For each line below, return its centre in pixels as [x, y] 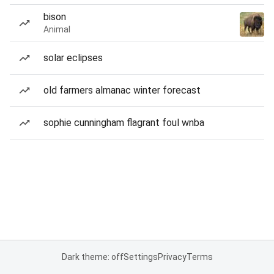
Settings [140, 257]
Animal [57, 29]
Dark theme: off [92, 257]
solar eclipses [73, 58]
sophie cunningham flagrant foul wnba [124, 123]
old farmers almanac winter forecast [122, 90]
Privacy [172, 257]
